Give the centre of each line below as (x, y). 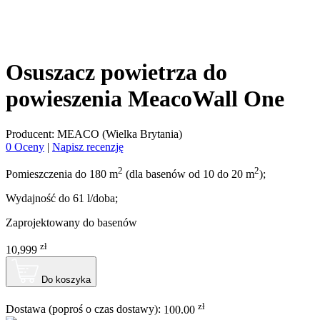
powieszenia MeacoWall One (145, 99)
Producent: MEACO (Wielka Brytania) (94, 134)
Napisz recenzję (88, 146)
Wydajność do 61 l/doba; (62, 198)
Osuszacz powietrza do (116, 72)
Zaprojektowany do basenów (71, 222)
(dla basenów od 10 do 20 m (189, 174)
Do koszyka (66, 280)
